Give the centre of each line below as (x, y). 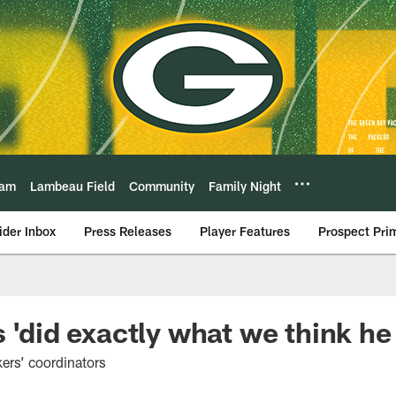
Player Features (245, 231)
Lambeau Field (72, 186)
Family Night (245, 186)
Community (162, 186)
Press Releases (128, 231)
